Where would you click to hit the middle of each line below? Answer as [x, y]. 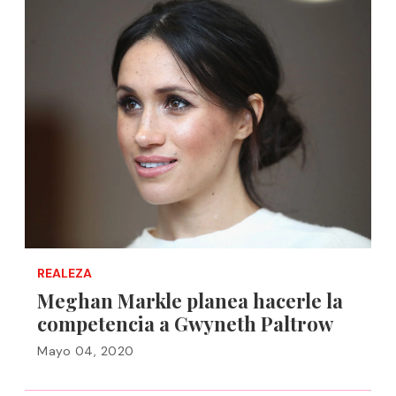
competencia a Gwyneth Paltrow [185, 324]
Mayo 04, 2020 [86, 351]
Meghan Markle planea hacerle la [190, 301]
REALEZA [65, 273]
